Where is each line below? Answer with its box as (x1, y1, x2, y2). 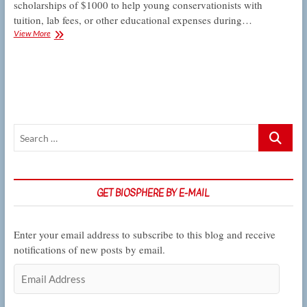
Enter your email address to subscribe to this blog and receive (13, 228, 275, 241)
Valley (49, 52, 71, 62)
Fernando (49, 40, 82, 50)
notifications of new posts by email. (13, 243, 165, 256)
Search (258, 124, 288, 138)
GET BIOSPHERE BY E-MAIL (97, 186, 210, 200)
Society (49, 77, 75, 87)
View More (13, 28, 51, 38)
